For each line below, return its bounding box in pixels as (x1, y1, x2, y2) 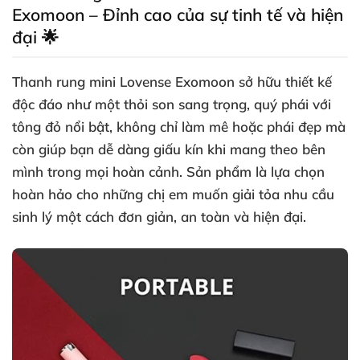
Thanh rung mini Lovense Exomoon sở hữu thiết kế (12, 73, 332, 90)
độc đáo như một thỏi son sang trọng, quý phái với (12, 96, 331, 112)
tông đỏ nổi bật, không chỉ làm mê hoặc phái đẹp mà (12, 118, 346, 135)
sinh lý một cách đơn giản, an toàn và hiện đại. (12, 208, 306, 225)
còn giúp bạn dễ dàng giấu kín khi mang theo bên (12, 141, 325, 157)
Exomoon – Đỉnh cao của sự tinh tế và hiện (12, 4, 343, 25)
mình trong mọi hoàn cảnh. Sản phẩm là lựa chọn (12, 163, 325, 180)
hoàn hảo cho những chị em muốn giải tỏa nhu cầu (12, 186, 334, 202)
